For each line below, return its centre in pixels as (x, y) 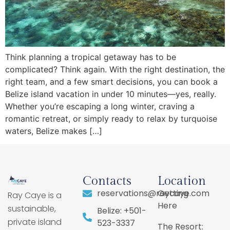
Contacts (107, 181)
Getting (173, 193)
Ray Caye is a (35, 195)
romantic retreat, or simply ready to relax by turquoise (111, 118)
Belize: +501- (121, 210)
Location (182, 181)
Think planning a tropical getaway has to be (91, 57)
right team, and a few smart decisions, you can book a (111, 81)
